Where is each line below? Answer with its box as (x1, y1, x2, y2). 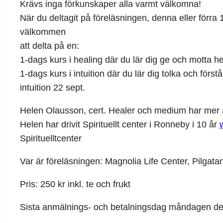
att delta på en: (20, 41, 79, 51)
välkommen (20, 27, 66, 37)
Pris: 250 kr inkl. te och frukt (20, 179, 130, 190)
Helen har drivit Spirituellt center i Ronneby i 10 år (20, 119, 220, 130)
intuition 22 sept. (20, 83, 85, 93)
